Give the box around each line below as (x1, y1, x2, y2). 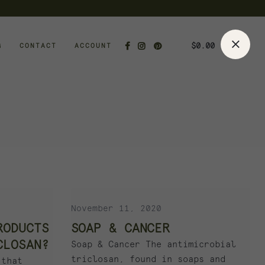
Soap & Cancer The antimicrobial (70, 240, 236, 249)
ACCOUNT (75, 43, 112, 49)
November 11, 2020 (70, 205, 161, 213)
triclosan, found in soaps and (70, 255, 225, 264)
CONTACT (20, 43, 57, 49)
